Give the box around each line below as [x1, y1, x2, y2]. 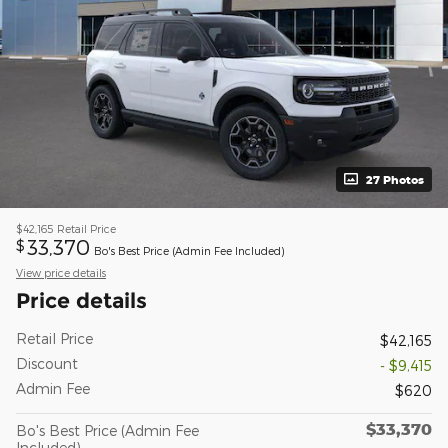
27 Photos [366, 172, 424, 186]
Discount [16, 354, 78, 372]
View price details [16, 265, 106, 279]
